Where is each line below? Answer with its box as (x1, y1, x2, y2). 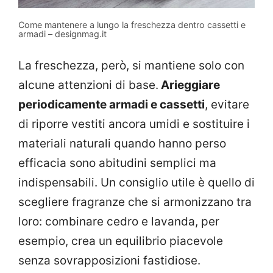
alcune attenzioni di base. (18, 77, 158, 92)
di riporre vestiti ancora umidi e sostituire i (18, 116, 250, 131)
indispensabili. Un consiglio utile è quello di (18, 175, 255, 190)
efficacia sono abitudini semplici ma (18, 155, 216, 170)
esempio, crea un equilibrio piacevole (18, 233, 223, 248)
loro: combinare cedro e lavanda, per (18, 214, 219, 229)
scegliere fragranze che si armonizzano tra (18, 194, 252, 209)
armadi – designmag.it (18, 29, 107, 40)
